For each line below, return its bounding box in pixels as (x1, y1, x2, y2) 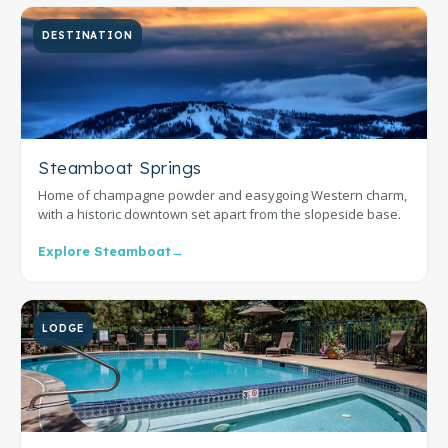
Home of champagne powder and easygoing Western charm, (38, 186, 407, 205)
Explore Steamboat (38, 243, 171, 260)
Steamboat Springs (38, 157, 202, 179)
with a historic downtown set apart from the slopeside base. (38, 205, 401, 224)
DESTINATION (42, 29, 133, 43)
